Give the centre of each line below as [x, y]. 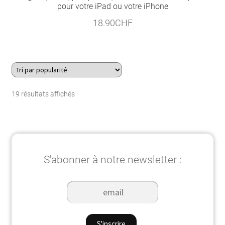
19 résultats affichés [43, 94]
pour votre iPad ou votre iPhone [113, 7]
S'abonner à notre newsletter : [113, 159]
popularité [90, 116]
